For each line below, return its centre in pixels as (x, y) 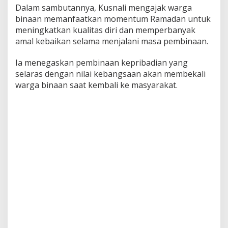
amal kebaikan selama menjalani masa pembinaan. (112, 41)
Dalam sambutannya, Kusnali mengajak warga (104, 8)
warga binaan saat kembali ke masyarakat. (96, 85)
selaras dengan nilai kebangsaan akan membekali (110, 74)
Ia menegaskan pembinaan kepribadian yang (102, 63)
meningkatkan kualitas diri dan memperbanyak (105, 30)
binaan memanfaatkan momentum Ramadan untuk (113, 19)
